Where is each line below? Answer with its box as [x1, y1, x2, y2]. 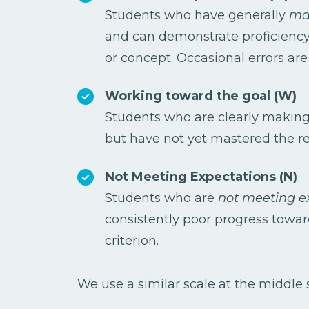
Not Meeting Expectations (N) [105, 169, 297, 185]
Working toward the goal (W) [105, 88, 297, 104]
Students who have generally [105, 8, 286, 23]
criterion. [105, 233, 159, 249]
